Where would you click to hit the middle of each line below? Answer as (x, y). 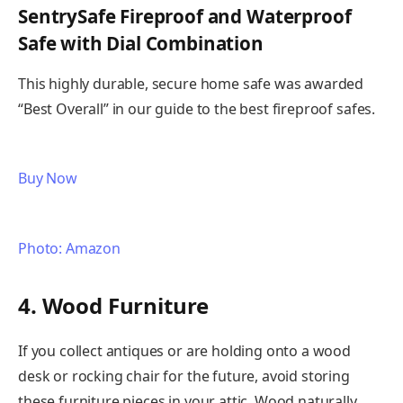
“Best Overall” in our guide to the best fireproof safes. (197, 108)
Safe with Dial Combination (141, 44)
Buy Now (48, 179)
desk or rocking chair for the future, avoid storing (184, 376)
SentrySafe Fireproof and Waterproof (185, 17)
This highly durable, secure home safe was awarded (191, 83)
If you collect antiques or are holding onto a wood (184, 351)
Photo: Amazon (69, 248)
